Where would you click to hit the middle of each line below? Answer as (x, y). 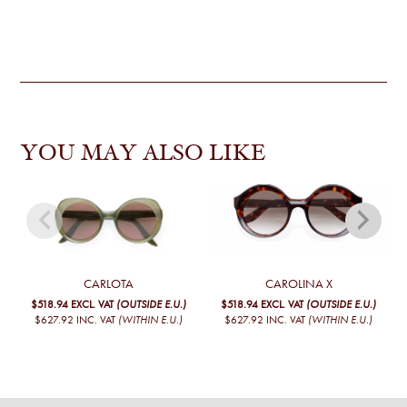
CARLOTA (108, 284)
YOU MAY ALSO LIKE (143, 154)
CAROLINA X (298, 284)
